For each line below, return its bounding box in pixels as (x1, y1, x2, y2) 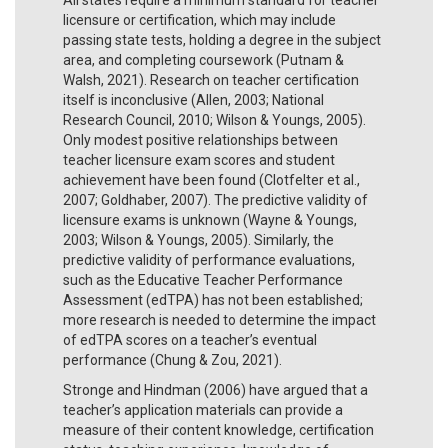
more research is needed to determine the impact (63, 311, 376, 328)
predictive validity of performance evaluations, (63, 251, 355, 268)
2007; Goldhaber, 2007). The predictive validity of (63, 191, 368, 208)
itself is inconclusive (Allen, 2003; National (63, 91, 324, 108)
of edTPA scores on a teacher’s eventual (63, 331, 317, 348)
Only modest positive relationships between (63, 131, 338, 148)
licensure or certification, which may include (63, 11, 336, 28)
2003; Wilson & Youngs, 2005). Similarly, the (63, 231, 334, 248)
